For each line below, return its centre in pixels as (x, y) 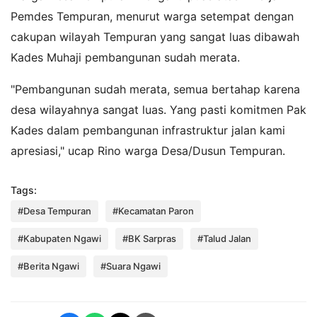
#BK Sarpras (149, 239)
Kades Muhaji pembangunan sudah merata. (125, 58)
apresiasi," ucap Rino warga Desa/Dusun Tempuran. (148, 151)
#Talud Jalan (224, 239)
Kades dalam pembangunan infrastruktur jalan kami (148, 131)
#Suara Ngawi (131, 266)
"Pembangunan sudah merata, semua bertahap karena (155, 90)
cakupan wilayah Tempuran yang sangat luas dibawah (155, 37)
